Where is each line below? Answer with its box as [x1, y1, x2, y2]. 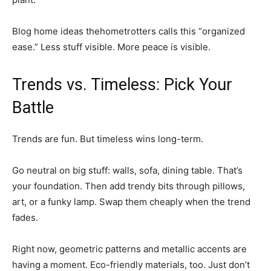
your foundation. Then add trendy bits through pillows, [12, 180, 245, 192]
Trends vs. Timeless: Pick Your [12, 75, 232, 95]
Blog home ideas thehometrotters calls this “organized [12, 25, 245, 38]
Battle [12, 98, 54, 118]
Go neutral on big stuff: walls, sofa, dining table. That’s [12, 165, 243, 177]
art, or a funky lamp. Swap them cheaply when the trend [12, 196, 250, 208]
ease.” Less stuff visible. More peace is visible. [12, 41, 211, 53]
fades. [12, 212, 38, 224]
